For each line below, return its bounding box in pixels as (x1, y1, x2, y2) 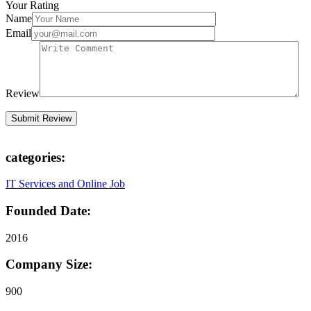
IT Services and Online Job (6, 178, 125, 190)
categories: (6, 149, 65, 165)
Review (6, 87, 40, 99)
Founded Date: (6, 203, 91, 218)
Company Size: (6, 257, 92, 272)
